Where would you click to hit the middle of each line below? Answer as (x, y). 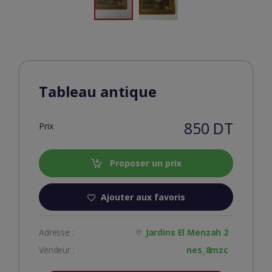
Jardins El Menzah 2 (187, 232)
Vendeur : (57, 250)
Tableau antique (98, 92)
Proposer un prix (144, 163)
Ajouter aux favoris (143, 197)
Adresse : (56, 232)
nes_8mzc (207, 250)
